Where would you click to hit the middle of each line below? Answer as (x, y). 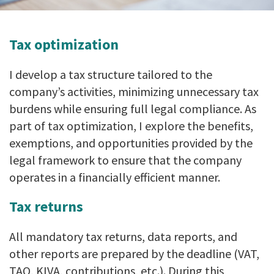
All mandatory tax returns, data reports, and (123, 237)
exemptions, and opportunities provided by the (131, 143)
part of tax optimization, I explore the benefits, (131, 126)
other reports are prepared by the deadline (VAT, (134, 254)
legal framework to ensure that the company (125, 160)
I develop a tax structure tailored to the (111, 75)
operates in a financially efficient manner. (115, 177)
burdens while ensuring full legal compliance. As (133, 109)
